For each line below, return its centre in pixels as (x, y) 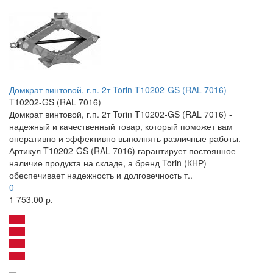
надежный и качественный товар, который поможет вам (121, 126)
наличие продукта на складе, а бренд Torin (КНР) (108, 163)
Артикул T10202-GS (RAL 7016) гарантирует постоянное (122, 151)
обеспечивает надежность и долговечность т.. (101, 175)
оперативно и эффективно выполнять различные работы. (125, 139)
